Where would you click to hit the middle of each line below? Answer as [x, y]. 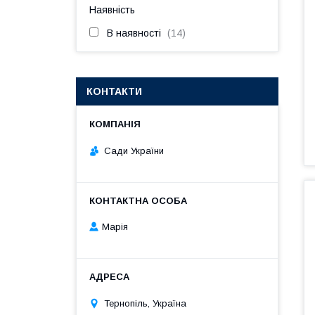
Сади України [134, 150]
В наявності [134, 33]
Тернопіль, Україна [145, 303]
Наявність [112, 10]
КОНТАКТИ [114, 91]
